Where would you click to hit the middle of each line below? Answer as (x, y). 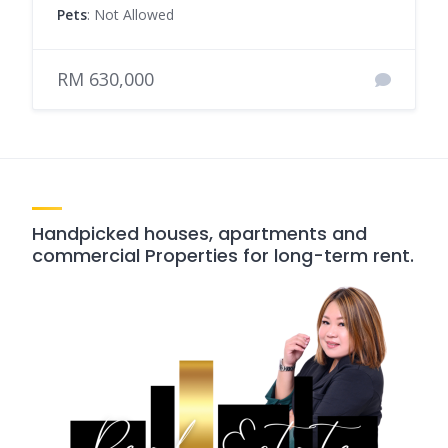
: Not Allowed (130, 15)
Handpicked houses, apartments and (199, 234)
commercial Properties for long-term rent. (223, 256)
